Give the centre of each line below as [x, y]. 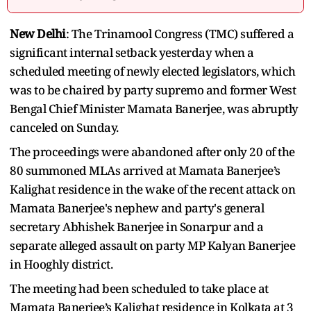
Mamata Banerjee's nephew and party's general [137, 208]
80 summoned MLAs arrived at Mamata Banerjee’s [145, 170]
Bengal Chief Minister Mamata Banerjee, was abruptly [154, 108]
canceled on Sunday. [64, 127]
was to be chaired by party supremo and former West [153, 90]
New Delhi [38, 33]
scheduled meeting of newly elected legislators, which [153, 71]
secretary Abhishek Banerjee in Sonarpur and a [137, 226]
